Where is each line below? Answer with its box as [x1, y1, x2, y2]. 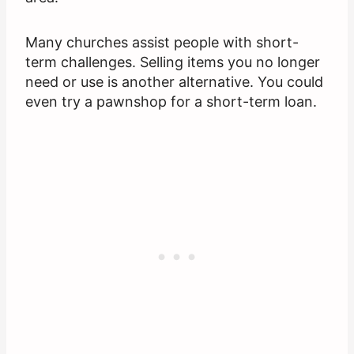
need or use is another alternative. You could [25, 73, 323, 91]
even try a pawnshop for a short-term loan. [25, 93, 317, 111]
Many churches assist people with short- [25, 34, 299, 51]
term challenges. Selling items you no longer [25, 54, 320, 71]
